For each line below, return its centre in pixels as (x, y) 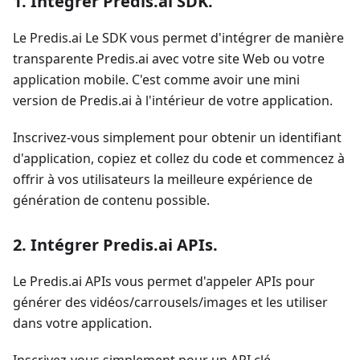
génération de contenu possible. (111, 200)
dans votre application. (82, 323)
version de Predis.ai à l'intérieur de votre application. (173, 100)
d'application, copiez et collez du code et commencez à (179, 158)
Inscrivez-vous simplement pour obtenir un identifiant (177, 137)
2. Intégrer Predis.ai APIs (113, 245)
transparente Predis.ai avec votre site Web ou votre (169, 59)
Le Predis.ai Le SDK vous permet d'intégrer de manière (178, 38)
